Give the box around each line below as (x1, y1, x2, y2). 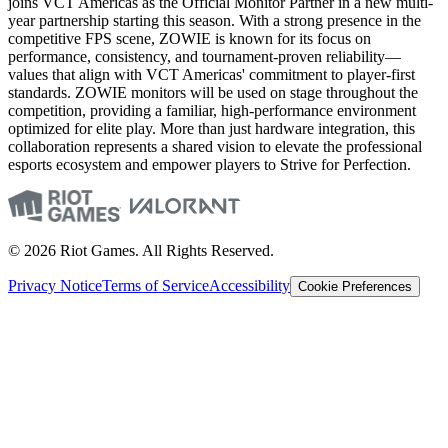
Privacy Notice (8, 276, 102, 294)
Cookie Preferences (298, 278, 412, 294)
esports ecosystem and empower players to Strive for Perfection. (8, 155, 411, 173)
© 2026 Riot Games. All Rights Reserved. (8, 241, 274, 259)
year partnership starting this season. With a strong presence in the (8, 11, 421, 29)
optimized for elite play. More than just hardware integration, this (8, 119, 415, 137)
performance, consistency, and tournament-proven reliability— (8, 47, 401, 65)
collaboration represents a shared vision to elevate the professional (8, 137, 422, 155)
